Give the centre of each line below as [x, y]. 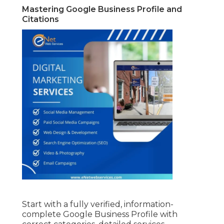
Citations [40, 19]
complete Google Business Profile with [100, 214]
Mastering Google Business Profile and [102, 9]
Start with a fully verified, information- [98, 204]
